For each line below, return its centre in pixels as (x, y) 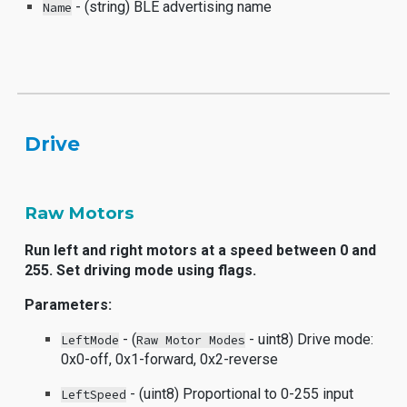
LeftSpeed (94, 395)
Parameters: (69, 305)
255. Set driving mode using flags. (141, 270)
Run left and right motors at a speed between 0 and (201, 250)
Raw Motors (79, 213)
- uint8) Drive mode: (310, 339)
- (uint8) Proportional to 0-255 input (240, 394)
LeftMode (90, 340)
